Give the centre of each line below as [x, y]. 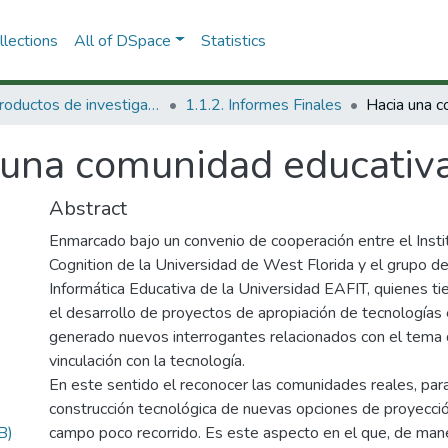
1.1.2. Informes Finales [263, 105]
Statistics [233, 40]
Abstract [88, 208]
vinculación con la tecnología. [147, 361]
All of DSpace [122, 40]
